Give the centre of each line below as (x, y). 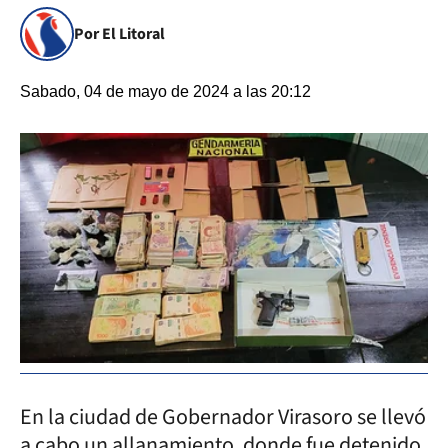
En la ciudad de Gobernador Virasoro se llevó (223, 416)
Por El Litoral (119, 34)
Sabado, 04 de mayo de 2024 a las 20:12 (165, 91)
